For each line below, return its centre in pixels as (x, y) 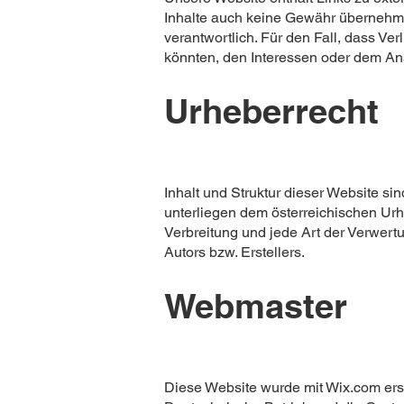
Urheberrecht (271, 111)
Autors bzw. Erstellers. (234, 252)
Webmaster (256, 306)
